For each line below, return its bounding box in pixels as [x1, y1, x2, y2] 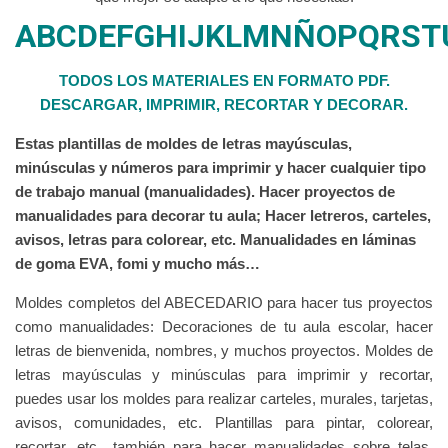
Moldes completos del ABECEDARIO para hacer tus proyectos [15, 293, 433, 311]
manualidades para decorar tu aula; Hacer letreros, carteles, [15, 206, 431, 224]
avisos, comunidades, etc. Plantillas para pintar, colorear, [15, 413, 433, 431]
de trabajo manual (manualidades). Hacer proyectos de [15, 182, 395, 200]
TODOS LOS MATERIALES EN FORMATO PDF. [58, 71, 390, 89]
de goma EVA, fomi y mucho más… [15, 254, 260, 272]
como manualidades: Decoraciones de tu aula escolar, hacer [15, 317, 433, 335]
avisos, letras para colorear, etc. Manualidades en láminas [15, 230, 416, 248]
